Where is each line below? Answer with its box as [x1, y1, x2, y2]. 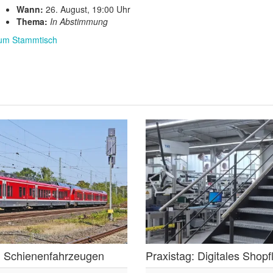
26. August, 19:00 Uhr [43, 3, 130, 15]
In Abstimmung [49, 15, 108, 27]
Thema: [16, 15, 48, 27]
